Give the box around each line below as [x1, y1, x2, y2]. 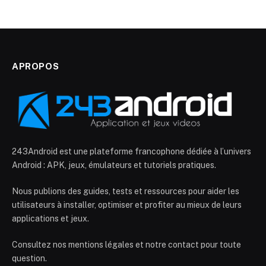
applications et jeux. [12, 213, 89, 223]
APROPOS [12, 61, 59, 71]
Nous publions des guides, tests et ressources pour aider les [12, 186, 239, 196]
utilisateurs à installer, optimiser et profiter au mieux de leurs [12, 199, 242, 210]
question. [12, 253, 47, 263]
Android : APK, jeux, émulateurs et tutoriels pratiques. [12, 160, 216, 170]
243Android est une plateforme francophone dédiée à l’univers [12, 146, 251, 156]
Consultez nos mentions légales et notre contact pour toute [12, 239, 241, 249]
